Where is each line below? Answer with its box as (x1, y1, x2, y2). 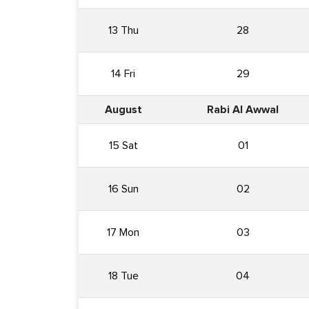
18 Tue (108, 270, 139, 281)
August (104, 103, 142, 115)
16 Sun (108, 183, 139, 195)
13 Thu (108, 24, 139, 36)
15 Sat (108, 139, 138, 151)
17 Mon (107, 226, 139, 238)
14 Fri (111, 68, 135, 79)
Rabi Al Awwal (207, 103, 279, 115)
